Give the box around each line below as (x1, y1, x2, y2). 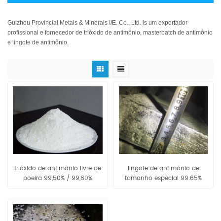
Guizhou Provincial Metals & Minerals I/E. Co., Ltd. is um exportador (7, 19, 187, 26)
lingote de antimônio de (127, 164, 199, 174)
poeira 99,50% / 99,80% (23, 174, 92, 184)
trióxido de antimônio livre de (14, 164, 101, 174)
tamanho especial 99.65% (125, 174, 202, 184)
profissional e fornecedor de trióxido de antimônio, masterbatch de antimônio (7, 29, 213, 36)
